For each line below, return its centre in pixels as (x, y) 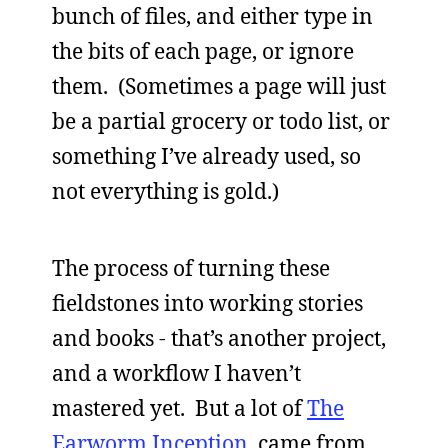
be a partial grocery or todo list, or (221, 120)
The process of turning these (191, 267)
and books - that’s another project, (219, 337)
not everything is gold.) (165, 190)
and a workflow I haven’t (176, 372)
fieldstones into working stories (207, 302)
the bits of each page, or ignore (203, 50)
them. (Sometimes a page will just (219, 85)
